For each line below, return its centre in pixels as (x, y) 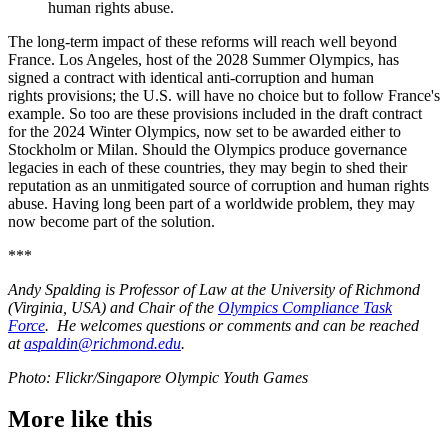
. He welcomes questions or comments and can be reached (232, 325)
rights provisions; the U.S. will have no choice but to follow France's (224, 95)
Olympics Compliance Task (305, 307)
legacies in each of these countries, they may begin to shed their (207, 167)
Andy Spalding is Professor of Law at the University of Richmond (214, 289)
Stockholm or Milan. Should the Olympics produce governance (207, 149)
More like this (80, 419)
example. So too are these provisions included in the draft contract (215, 113)
